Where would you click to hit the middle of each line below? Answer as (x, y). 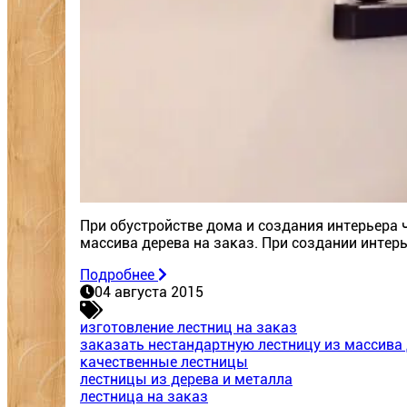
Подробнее (117, 275)
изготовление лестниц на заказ (189, 328)
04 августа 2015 (149, 293)
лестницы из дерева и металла (186, 380)
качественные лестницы (164, 362)
